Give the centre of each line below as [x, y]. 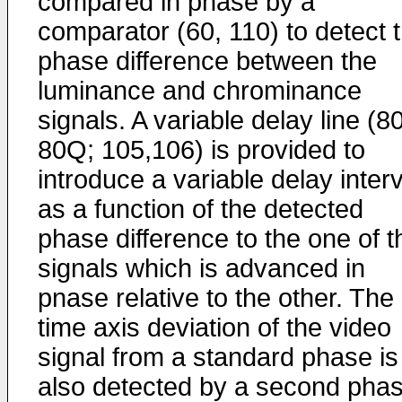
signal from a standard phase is [218, 357]
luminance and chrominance [200, 91]
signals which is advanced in [201, 268]
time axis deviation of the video [214, 328]
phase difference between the [207, 61]
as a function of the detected [201, 209]
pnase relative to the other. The [216, 298]
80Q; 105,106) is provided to [201, 150]
